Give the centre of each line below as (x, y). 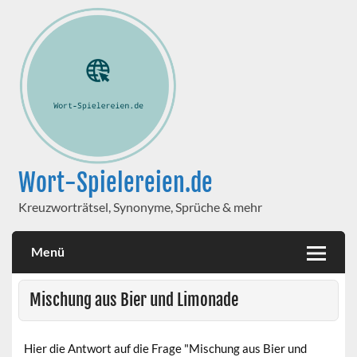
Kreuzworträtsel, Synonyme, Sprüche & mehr (140, 206)
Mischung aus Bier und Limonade (133, 300)
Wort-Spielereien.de (115, 182)
